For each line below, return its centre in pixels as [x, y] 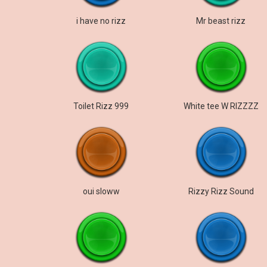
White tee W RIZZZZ [221, 106]
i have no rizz [101, 21]
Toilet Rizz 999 [101, 106]
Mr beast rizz [221, 21]
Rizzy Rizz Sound [221, 191]
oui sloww [101, 191]
